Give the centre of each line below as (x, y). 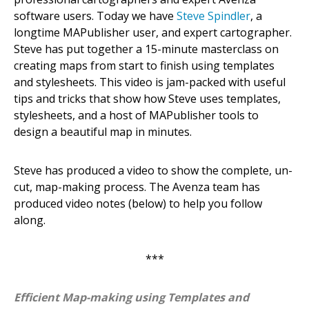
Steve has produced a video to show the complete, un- (153, 170)
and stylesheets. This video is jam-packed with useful (150, 82)
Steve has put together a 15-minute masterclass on (146, 49)
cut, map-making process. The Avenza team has (137, 187)
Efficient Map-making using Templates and (131, 297)
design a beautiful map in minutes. (103, 131)
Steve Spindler (213, 16)
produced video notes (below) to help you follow (138, 203)
